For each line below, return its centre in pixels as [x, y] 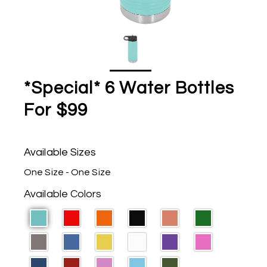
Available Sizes [60, 153]
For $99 [56, 111]
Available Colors [63, 194]
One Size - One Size [67, 173]
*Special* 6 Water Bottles [129, 89]
